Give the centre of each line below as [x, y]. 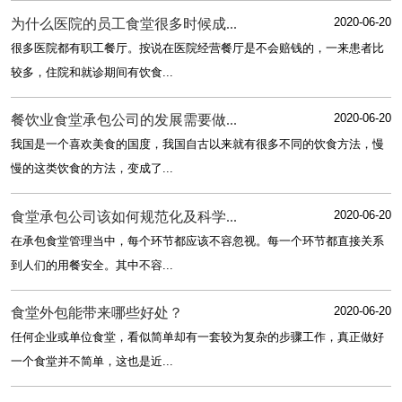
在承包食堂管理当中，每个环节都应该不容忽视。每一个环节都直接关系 [197, 240]
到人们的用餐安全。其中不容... [92, 265]
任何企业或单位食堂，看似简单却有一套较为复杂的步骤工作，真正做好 [197, 337]
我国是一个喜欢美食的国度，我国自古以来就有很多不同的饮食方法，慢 [197, 144]
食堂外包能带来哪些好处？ [96, 313]
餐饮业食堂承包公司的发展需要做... [123, 120]
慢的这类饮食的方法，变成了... [92, 169]
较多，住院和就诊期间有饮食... [92, 72]
